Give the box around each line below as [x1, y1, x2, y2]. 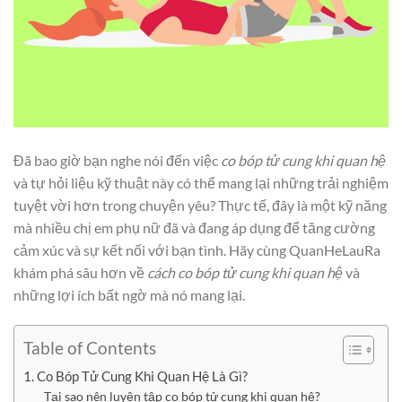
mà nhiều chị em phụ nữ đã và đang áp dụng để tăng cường [13, 219, 375, 237]
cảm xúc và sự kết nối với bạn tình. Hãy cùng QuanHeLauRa [13, 241, 380, 259]
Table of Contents [23, 337, 156, 359]
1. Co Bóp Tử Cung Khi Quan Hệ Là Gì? [23, 367, 248, 384]
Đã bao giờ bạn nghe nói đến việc [13, 152, 221, 170]
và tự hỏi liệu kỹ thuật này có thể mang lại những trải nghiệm [13, 174, 389, 192]
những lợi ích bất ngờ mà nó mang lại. [13, 286, 245, 304]
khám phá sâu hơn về [13, 264, 147, 282]
